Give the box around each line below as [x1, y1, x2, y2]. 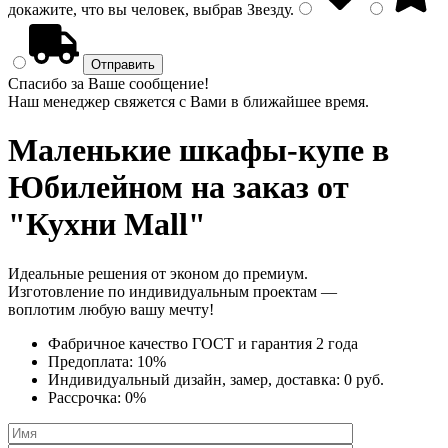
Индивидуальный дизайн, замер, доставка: [48, 370, 344, 388]
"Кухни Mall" [8, 206, 206, 243]
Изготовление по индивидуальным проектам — [8, 282, 337, 300]
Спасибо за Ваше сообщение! [8, 75, 209, 92]
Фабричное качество [48, 334, 192, 352]
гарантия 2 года [251, 334, 358, 352]
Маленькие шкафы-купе [8, 132, 364, 169]
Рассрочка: [48, 388, 125, 406]
